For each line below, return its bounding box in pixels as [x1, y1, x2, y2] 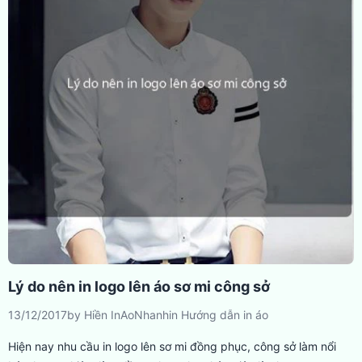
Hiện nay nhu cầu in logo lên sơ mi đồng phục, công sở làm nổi [8, 339, 336, 353]
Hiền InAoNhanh [84, 308, 169, 322]
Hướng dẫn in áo [181, 308, 268, 322]
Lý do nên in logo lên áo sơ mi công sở [8, 278, 270, 295]
